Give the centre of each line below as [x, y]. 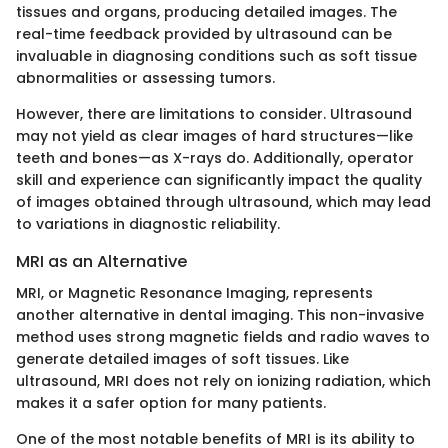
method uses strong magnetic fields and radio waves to [223, 336]
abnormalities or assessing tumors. [145, 77]
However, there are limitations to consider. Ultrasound [214, 113]
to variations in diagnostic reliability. [148, 223]
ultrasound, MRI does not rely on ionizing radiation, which [223, 380]
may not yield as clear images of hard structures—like [214, 135]
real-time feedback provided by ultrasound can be [204, 33]
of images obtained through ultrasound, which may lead [223, 201]
